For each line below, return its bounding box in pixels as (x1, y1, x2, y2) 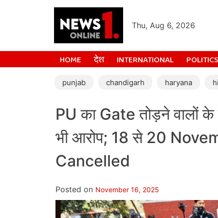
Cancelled (55, 151, 130, 171)
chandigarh (106, 78, 145, 87)
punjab (62, 78, 86, 87)
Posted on (55, 184, 95, 194)
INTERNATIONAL (117, 54, 174, 67)
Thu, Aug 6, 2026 (132, 20, 195, 30)
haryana (165, 78, 192, 87)
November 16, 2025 (95, 185, 159, 194)
